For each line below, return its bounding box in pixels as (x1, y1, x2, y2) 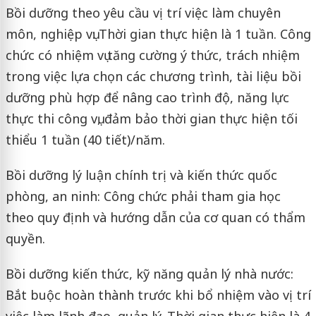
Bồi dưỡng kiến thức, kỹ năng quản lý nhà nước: (5, 265, 293, 283)
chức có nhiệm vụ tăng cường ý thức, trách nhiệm (5, 47, 300, 64)
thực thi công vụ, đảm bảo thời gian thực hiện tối (5, 110, 298, 128)
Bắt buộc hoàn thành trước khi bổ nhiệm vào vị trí (5, 286, 311, 304)
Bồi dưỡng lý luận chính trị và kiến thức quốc (5, 166, 277, 184)
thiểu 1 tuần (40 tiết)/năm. (5, 131, 165, 149)
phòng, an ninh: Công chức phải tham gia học (5, 188, 281, 205)
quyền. (5, 230, 45, 248)
